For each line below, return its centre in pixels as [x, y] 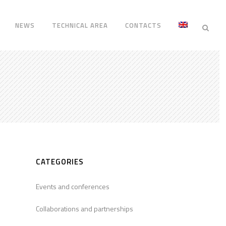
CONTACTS [144, 25]
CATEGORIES [60, 162]
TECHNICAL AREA [80, 25]
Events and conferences [73, 187]
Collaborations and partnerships [84, 209]
